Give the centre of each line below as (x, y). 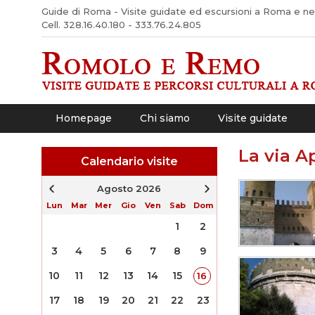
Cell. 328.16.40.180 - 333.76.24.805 (121, 25)
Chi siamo (165, 118)
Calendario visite (129, 161)
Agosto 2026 (129, 188)
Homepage (83, 118)
